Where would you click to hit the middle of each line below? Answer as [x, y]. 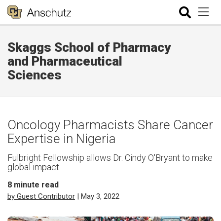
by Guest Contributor [41, 196]
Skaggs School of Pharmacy [89, 47]
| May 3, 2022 [97, 196]
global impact [33, 167]
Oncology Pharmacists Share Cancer [110, 125]
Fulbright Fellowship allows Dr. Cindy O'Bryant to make [110, 158]
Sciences [35, 75]
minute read [35, 185]
